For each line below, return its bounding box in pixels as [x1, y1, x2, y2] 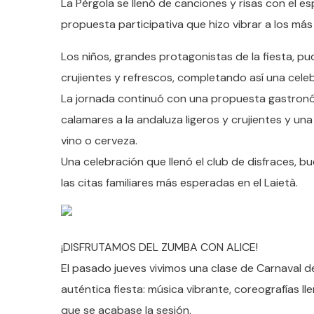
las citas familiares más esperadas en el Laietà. [61, 175, 298, 191]
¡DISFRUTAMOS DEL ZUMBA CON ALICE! [61, 240, 258, 255]
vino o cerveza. [61, 133, 137, 149]
